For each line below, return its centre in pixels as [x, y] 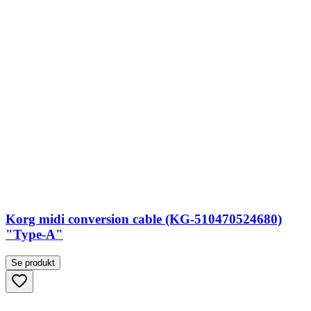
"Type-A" [34, 235]
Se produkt [33, 263]
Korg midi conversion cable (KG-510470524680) [144, 219]
